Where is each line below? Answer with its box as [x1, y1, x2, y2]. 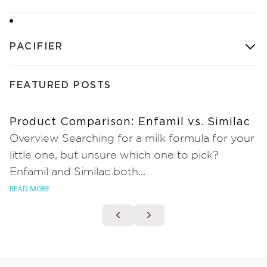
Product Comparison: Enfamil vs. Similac [10, 116, 250, 128]
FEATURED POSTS [10, 80, 111, 90]
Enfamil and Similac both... [10, 167, 145, 177]
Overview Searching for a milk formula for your [10, 133, 254, 144]
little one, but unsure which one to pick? [10, 150, 219, 160]
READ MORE [10, 183, 50, 194]
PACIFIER [10, 41, 63, 51]
